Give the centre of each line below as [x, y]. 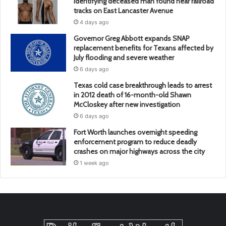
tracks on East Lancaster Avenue [123, 11]
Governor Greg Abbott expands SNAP [132, 39]
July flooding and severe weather [124, 58]
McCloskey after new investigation [127, 105]
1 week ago [94, 163]
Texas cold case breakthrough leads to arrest [143, 86]
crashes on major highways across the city [139, 152]
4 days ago [94, 22]
